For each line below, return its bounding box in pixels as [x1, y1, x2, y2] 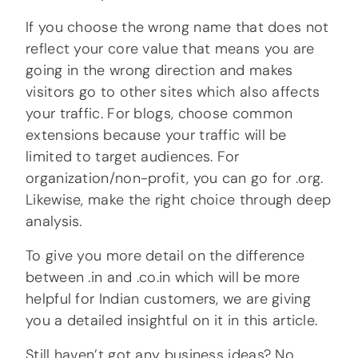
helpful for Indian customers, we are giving [26, 289, 311, 309]
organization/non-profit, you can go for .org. [26, 169, 324, 189]
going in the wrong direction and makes [26, 61, 293, 81]
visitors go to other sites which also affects [26, 82, 320, 102]
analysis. [26, 212, 82, 232]
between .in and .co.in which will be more [26, 268, 300, 288]
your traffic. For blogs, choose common [26, 104, 293, 124]
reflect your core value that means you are [26, 39, 315, 59]
